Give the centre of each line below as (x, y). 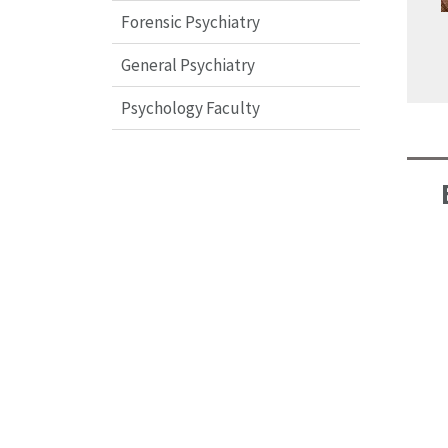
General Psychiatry (187, 64)
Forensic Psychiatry (190, 21)
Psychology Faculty (190, 107)
